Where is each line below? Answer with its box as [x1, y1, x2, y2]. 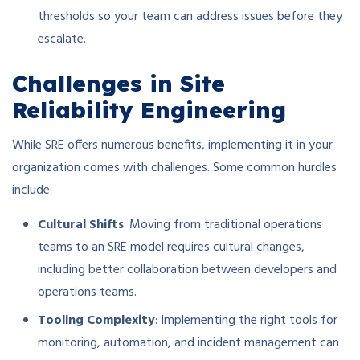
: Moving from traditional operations [124, 215, 322, 236]
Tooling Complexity [38, 310, 155, 332]
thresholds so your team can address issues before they [38, 6, 342, 28]
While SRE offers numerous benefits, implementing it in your [12, 135, 333, 157]
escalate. [38, 29, 86, 51]
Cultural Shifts [38, 215, 124, 236]
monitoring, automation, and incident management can [38, 333, 339, 354]
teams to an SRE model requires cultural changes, [38, 237, 305, 259]
